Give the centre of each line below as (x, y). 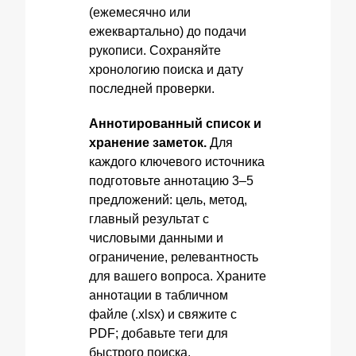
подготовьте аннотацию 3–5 (171, 181)
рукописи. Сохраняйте (155, 50)
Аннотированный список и (175, 124)
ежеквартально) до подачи (168, 31)
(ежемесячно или (140, 12)
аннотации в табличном (159, 295)
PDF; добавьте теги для (159, 333)
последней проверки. (152, 89)
